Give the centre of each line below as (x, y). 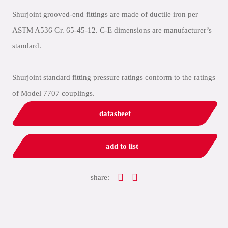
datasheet (115, 113)
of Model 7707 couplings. (53, 93)
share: (100, 177)
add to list (122, 146)
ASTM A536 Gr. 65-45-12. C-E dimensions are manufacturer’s (112, 30)
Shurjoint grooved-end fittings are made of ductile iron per (105, 14)
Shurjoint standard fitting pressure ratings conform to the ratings (114, 77)
